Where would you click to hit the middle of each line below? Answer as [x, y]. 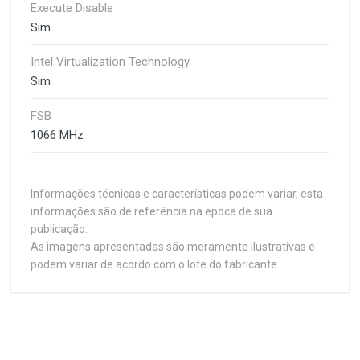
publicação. [59, 229]
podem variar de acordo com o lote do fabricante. [155, 264]
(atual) [137, 339]
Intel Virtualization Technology [110, 62]
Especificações [78, 331]
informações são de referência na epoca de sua [151, 211]
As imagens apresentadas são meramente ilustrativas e [173, 247]
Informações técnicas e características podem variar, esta [177, 194]
